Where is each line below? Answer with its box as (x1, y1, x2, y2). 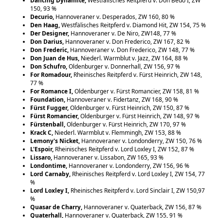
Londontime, (30, 161, 69, 170)
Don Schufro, (30, 62, 69, 71)
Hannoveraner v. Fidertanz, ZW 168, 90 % (67, 95, 179, 104)
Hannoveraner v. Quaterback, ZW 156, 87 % (84, 202, 202, 211)
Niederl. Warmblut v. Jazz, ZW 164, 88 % (81, 54, 188, 62)
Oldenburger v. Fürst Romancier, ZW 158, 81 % (74, 87, 200, 95)
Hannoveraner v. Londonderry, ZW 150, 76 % (81, 136, 202, 145)
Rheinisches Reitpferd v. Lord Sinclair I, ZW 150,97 (69, 186, 205, 195)
